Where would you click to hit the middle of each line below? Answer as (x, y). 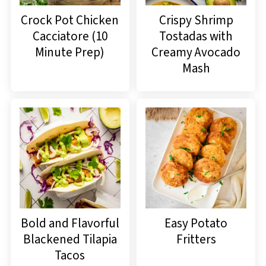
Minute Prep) (70, 52)
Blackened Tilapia (70, 239)
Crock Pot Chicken (70, 20)
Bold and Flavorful (70, 223)
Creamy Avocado (196, 52)
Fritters (196, 239)
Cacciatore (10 (70, 36)
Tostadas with (196, 36)
